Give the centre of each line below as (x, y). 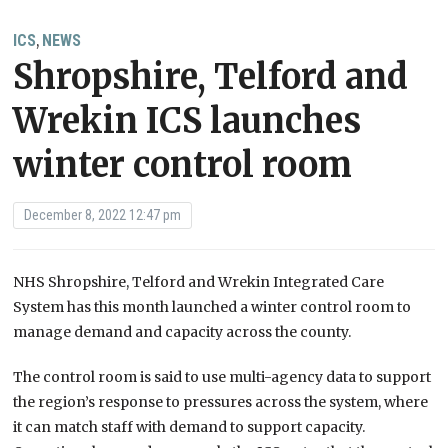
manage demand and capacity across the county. (182, 332)
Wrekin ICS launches (187, 121)
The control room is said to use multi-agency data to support (222, 377)
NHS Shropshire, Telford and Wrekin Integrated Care (199, 282)
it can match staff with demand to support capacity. (189, 427)
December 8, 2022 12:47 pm (103, 215)
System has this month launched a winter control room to (212, 307)
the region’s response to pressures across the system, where (221, 402)
